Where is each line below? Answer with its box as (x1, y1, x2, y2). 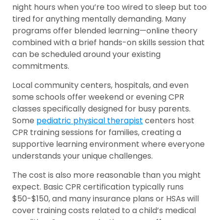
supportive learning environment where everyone (12, 138, 205, 150)
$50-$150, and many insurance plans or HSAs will (12, 193, 199, 205)
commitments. (12, 60, 69, 72)
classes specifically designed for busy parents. (12, 103, 191, 115)
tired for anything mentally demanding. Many (12, 13, 186, 25)
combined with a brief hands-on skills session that (12, 37, 205, 49)
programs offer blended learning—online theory (12, 25, 197, 37)
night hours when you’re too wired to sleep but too (12, 1, 207, 13)
